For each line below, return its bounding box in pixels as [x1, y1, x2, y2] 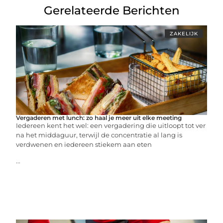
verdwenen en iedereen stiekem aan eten [16, 140, 152, 148]
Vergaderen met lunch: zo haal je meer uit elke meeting [16, 114, 182, 121]
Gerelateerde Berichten [43, 3, 180, 17]
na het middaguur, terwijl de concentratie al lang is [16, 131, 183, 139]
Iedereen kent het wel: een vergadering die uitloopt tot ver [16, 121, 206, 129]
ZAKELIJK [169, 30, 198, 37]
